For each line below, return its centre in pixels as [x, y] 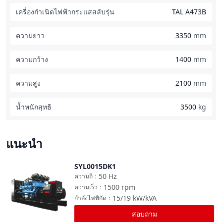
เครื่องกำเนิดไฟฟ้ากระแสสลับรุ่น [65, 12]
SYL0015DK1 [95, 166]
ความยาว [30, 35]
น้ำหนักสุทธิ [34, 107]
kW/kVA [145, 198]
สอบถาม [144, 214]
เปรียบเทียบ [47, 171]
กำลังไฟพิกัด [90, 198]
